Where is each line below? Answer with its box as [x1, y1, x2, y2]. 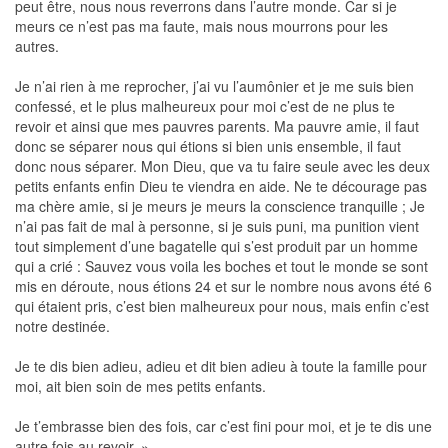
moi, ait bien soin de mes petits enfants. [15, 375, 266, 396]
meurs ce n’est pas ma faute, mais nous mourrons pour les [15, 15, 388, 36]
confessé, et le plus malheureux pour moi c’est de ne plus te [15, 95, 395, 116]
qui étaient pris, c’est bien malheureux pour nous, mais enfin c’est [15, 295, 429, 316]
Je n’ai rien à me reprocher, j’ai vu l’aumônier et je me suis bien [15, 75, 414, 96]
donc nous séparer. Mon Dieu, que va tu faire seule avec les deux [15, 155, 430, 176]
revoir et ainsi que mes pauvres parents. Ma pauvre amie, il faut [15, 115, 419, 136]
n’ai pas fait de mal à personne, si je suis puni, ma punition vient [15, 215, 419, 236]
